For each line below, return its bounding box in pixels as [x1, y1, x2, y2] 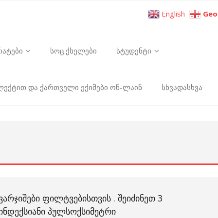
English [162, 9, 185, 19]
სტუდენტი [116, 46, 151, 55]
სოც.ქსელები [50, 46, 97, 55]
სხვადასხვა [162, 82, 202, 92]
